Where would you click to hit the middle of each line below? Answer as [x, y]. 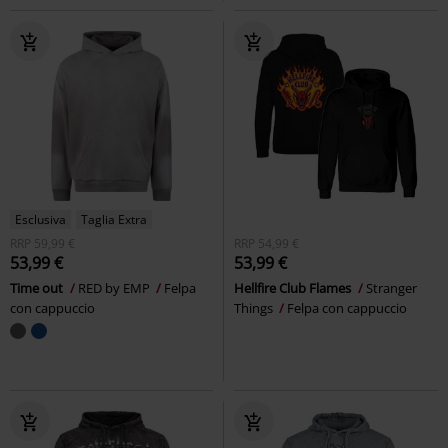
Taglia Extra [114, 219]
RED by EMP [115, 287]
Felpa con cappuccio [347, 307]
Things [255, 307]
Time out [38, 287]
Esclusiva [40, 219]
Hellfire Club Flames [294, 287]
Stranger [391, 287]
